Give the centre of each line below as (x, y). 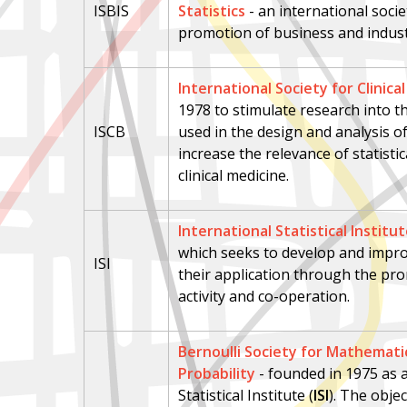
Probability (217, 373)
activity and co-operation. (264, 296)
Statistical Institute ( (246, 395)
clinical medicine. (234, 175)
